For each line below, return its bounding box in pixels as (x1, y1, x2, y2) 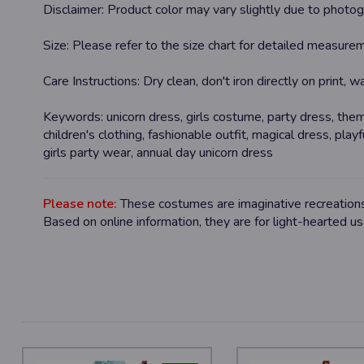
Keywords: (42, 107, 106, 126)
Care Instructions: (42, 71, 140, 90)
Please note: (42, 194, 120, 213)
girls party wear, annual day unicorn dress (42, 143, 273, 162)
